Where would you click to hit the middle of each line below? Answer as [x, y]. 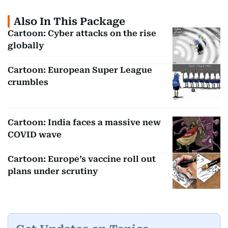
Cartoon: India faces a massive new [84, 123]
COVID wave [35, 135]
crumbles [28, 82]
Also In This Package [69, 22]
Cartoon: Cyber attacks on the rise [82, 34]
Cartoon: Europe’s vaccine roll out [82, 159]
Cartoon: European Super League [80, 70]
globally [26, 46]
